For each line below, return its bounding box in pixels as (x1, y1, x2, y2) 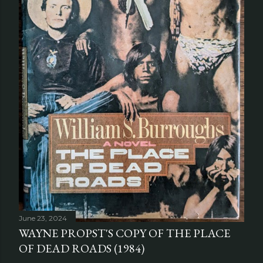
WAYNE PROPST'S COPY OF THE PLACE (19, 225, 230, 241)
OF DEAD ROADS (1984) (19, 241, 144, 257)
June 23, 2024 (19, 214, 67, 223)
